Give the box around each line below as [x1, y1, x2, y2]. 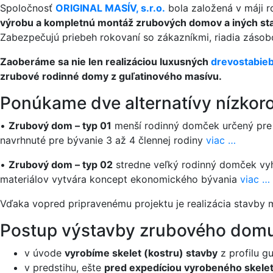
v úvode [24, 247, 65, 259]
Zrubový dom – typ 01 [9, 119, 112, 132]
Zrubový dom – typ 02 [9, 158, 113, 171]
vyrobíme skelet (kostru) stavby [65, 247, 218, 259]
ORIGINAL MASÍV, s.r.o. [55, 2, 165, 14]
